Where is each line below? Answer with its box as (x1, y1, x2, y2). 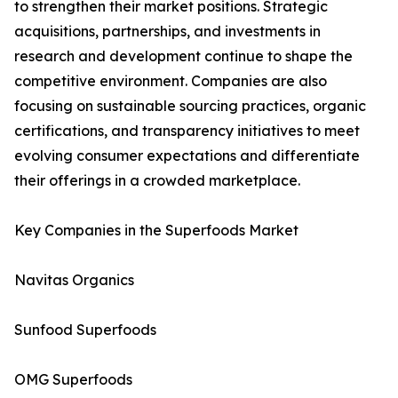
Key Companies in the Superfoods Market (14, 221, 298, 240)
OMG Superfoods (14, 370, 132, 389)
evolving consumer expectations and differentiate (14, 147, 360, 165)
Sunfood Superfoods (14, 321, 156, 339)
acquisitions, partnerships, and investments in (14, 22, 321, 41)
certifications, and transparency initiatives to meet (14, 122, 360, 140)
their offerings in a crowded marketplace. (14, 171, 300, 190)
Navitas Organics (14, 271, 134, 290)
